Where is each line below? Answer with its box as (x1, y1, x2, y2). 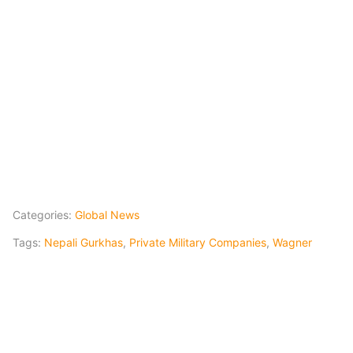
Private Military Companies (129, 236, 266, 250)
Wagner (273, 236, 312, 250)
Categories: (13, 208, 75, 222)
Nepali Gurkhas (44, 236, 123, 250)
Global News (75, 208, 139, 222)
